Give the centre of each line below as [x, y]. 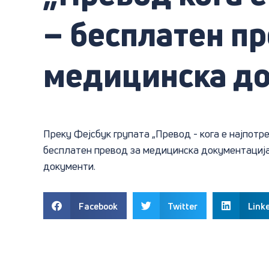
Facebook [98, 206]
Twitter [183, 206]
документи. [69, 166]
